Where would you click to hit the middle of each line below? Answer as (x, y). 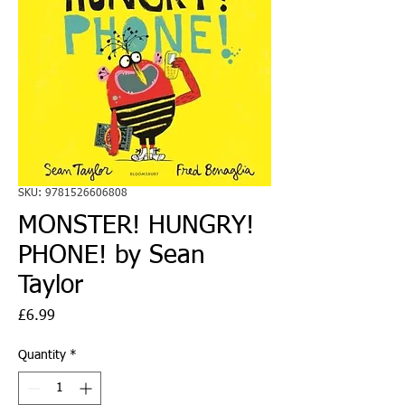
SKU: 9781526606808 (73, 193)
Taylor (51, 285)
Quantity (42, 355)
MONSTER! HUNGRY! (136, 226)
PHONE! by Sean (112, 255)
